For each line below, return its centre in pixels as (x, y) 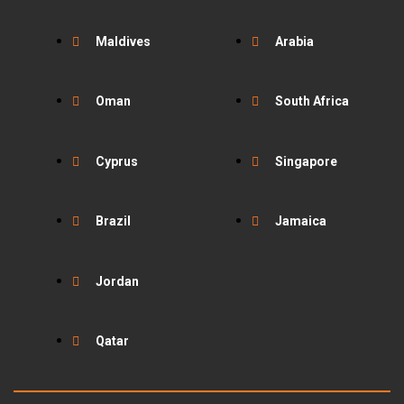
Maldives (123, 41)
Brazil (113, 221)
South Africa (312, 101)
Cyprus (117, 161)
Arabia (294, 41)
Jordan (117, 281)
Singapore (306, 161)
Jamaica (301, 221)
